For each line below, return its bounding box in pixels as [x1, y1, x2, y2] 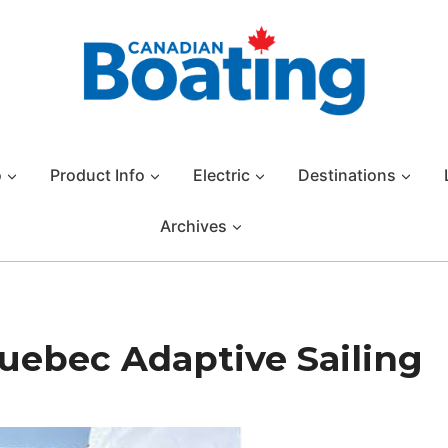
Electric [193, 164, 250, 185]
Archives [159, 215, 227, 236]
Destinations [298, 164, 396, 185]
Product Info [50, 164, 145, 185]
